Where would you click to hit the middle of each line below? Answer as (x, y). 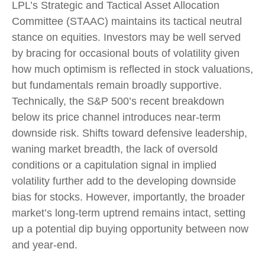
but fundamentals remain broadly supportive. (117, 85)
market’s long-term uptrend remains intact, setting (129, 213)
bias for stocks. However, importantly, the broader (128, 197)
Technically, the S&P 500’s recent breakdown (118, 101)
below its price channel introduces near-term (116, 117)
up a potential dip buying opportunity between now (130, 229)
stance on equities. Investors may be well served (126, 37)
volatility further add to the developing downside (124, 181)
